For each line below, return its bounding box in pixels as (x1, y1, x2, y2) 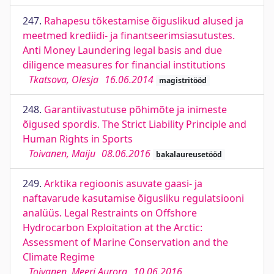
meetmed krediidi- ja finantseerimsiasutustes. (23, 29, 235, 42)
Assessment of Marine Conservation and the (23, 235, 228, 249)
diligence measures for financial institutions (23, 58, 226, 72)
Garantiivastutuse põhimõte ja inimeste (44, 103, 227, 116)
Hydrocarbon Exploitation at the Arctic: (23, 221, 202, 234)
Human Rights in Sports (23, 132, 133, 146)
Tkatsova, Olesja (29, 73, 98, 86)
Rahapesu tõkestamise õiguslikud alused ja (44, 14, 243, 28)
